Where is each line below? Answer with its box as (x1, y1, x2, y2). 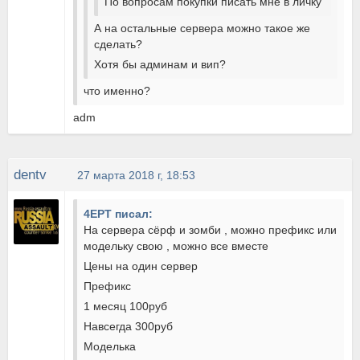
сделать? (94, 38, 143, 51)
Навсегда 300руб (84, 320, 174, 333)
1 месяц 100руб (84, 300, 168, 313)
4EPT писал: (84, 207, 153, 220)
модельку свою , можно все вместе (84, 239, 269, 252)
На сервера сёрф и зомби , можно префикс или (84, 223, 337, 236)
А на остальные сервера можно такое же (94, 22, 311, 35)
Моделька (84, 340, 137, 353)
